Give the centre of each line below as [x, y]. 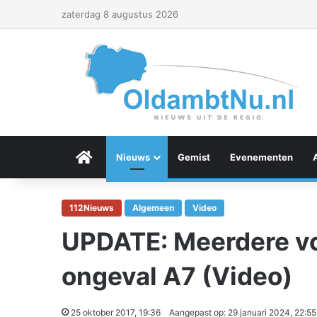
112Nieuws [92, 208]
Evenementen [261, 157]
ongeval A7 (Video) [177, 276]
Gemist [194, 157]
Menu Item [116, 157]
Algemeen [153, 208]
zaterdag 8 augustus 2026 [120, 14]
